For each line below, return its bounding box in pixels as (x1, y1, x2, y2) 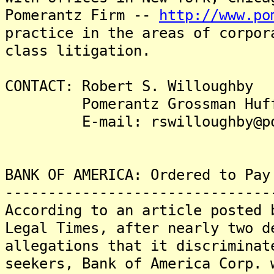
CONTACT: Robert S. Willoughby (5, 77, 253, 95)
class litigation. (5, 42, 150, 59)
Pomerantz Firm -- (5, 6, 159, 24)
